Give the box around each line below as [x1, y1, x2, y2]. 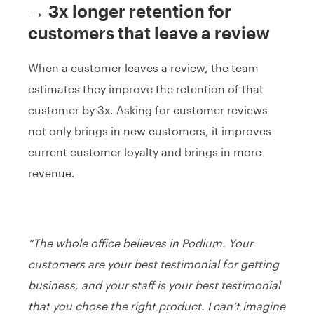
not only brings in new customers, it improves [28, 123, 271, 137]
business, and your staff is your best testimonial [28, 278, 280, 292]
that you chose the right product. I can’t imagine [28, 299, 285, 313]
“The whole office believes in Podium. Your [28, 235, 253, 250]
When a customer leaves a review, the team [28, 60, 259, 74]
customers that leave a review [28, 22, 270, 43]
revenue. [28, 165, 75, 179]
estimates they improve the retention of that [28, 81, 264, 95]
